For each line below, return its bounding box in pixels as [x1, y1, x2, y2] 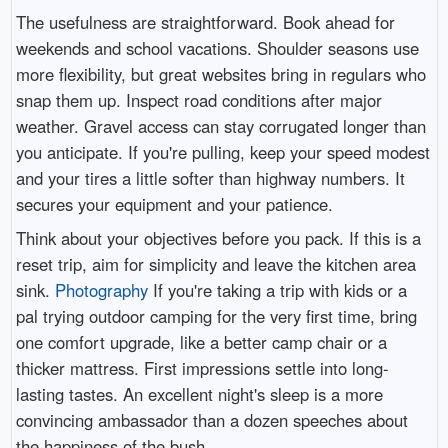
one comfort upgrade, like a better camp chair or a [15, 330, 387, 355]
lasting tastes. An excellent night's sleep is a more [15, 382, 383, 407]
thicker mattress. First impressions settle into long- [15, 356, 389, 381]
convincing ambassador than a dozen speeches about [15, 408, 408, 433]
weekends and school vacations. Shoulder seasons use [15, 35, 419, 60]
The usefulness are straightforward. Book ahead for [15, 9, 395, 34]
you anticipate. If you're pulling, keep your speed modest [15, 139, 430, 164]
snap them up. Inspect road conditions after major [15, 87, 382, 112]
